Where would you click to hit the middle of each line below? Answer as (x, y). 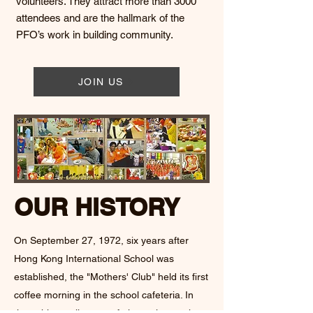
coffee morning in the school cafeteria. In (104, 295)
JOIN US (101, 82)
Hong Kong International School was (94, 259)
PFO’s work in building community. (95, 35)
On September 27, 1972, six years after (101, 240)
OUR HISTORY (97, 207)
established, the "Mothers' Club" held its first (111, 277)
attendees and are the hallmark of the (100, 18)
